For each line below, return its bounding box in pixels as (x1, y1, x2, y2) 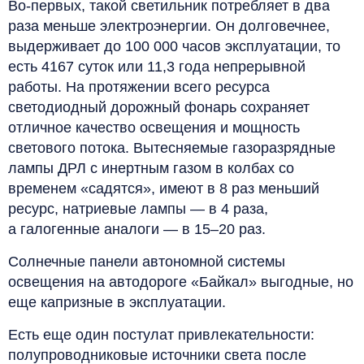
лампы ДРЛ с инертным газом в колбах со (8, 159, 294, 176)
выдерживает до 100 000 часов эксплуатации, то (8, 37, 340, 54)
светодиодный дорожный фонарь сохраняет (8, 98, 310, 115)
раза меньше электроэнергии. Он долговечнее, (8, 17, 330, 34)
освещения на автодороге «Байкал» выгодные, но (8, 273, 353, 290)
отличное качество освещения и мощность (8, 119, 300, 136)
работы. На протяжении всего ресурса (8, 78, 270, 95)
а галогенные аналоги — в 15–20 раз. (8, 220, 266, 237)
